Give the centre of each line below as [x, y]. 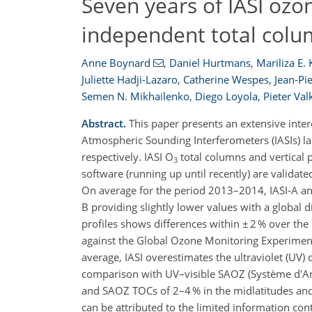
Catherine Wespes [226, 79]
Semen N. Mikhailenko [135, 96]
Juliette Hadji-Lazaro [130, 79]
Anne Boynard [116, 63]
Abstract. [104, 123]
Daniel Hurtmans [210, 63]
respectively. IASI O [127, 157]
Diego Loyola [226, 96]
